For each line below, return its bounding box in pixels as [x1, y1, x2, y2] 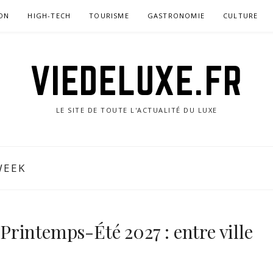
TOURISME [89, 11, 129, 20]
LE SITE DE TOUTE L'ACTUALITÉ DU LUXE [55, 105, 218, 115]
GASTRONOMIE [147, 11, 205, 20]
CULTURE [223, 11, 258, 20]
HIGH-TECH [27, 11, 71, 20]
